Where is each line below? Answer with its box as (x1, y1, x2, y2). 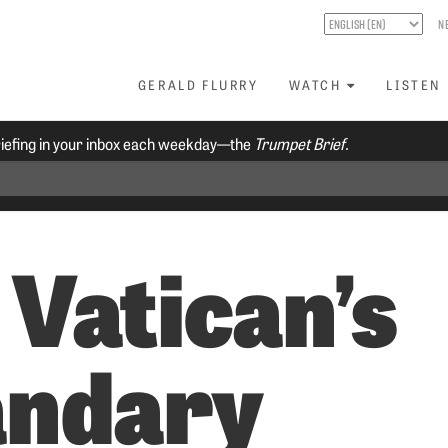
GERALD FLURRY (137, 76, 259, 93)
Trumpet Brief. (254, 132, 350, 154)
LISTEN (386, 76, 442, 93)
